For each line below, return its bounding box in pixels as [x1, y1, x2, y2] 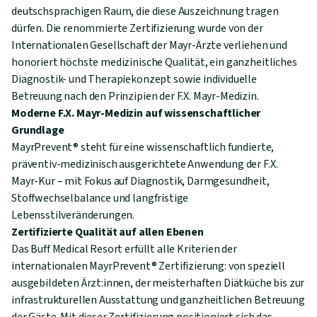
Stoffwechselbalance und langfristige [11, 190, 189, 207]
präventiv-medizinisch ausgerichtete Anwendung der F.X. [11, 156, 278, 173]
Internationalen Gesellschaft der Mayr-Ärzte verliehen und [11, 38, 287, 54]
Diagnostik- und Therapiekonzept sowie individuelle [11, 71, 257, 88]
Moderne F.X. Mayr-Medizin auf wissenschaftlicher [11, 105, 261, 122]
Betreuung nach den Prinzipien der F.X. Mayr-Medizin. [11, 88, 259, 105]
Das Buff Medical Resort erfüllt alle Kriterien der [11, 241, 237, 258]
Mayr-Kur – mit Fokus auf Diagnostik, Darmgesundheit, [11, 173, 270, 190]
